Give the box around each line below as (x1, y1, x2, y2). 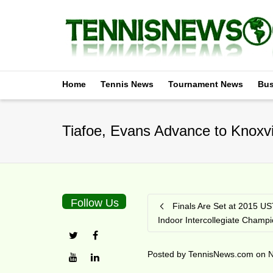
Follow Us (71, 197, 119, 209)
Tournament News (168, 79, 243, 89)
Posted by (147, 249, 189, 259)
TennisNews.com (188, 249, 254, 259)
